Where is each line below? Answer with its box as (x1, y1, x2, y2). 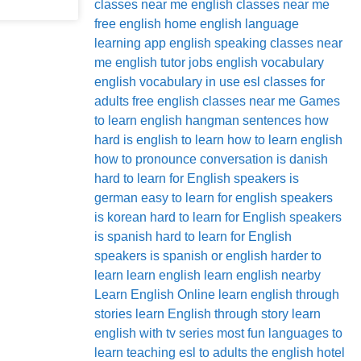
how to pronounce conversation (94, 152, 273, 166)
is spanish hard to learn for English (94, 230, 292, 243)
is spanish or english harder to (150, 249, 322, 263)
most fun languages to (217, 326, 342, 340)
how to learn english (227, 133, 342, 147)
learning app (94, 36, 166, 50)
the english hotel (251, 346, 345, 359)
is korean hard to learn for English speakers (94, 210, 342, 224)
